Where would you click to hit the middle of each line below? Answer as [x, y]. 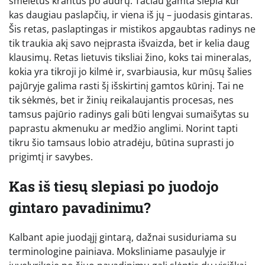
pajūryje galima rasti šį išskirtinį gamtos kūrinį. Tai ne [126, 85]
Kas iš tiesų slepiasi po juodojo [114, 186]
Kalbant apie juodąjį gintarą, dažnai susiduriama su [123, 237]
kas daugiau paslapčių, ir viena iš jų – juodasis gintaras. [131, 14]
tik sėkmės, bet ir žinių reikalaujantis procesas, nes [121, 100]
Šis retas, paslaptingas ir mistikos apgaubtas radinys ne [132, 29]
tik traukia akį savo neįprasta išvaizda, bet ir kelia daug [129, 43]
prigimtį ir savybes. [51, 156]
